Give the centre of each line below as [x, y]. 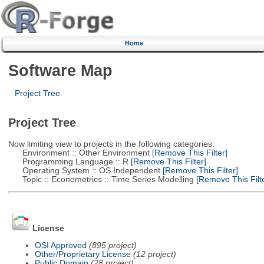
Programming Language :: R [68, 161]
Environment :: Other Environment [79, 153]
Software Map [60, 70]
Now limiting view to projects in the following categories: [111, 144]
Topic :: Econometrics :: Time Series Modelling [101, 179]
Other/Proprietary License [82, 254]
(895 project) [113, 245]
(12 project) [154, 254]
